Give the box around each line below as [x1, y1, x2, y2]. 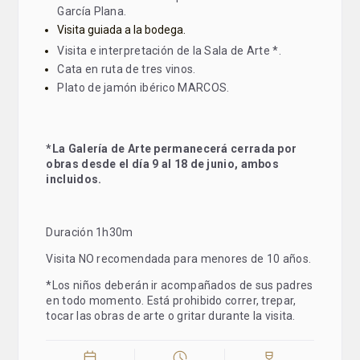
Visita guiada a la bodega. [57, 23, 186, 36]
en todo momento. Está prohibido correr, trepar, [46, 294, 297, 307]
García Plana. [57, 5, 127, 18]
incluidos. [46, 173, 102, 186]
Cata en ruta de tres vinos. [57, 63, 196, 76]
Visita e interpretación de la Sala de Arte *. [57, 44, 284, 57]
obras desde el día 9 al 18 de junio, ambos [46, 157, 280, 170]
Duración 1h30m [46, 226, 133, 239]
